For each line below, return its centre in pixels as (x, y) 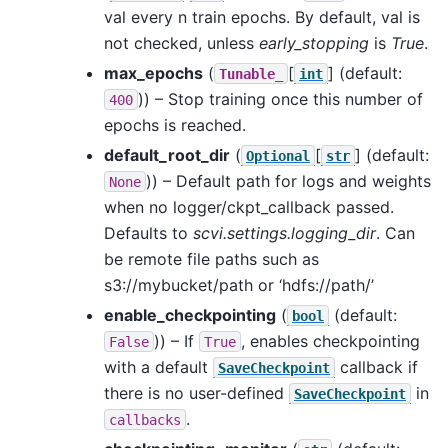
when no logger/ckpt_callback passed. (249, 206)
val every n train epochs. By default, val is (262, 16)
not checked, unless (181, 42)
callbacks (145, 419)
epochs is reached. (175, 124)
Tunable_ (251, 73)
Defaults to (148, 232)
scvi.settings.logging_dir (284, 232)
